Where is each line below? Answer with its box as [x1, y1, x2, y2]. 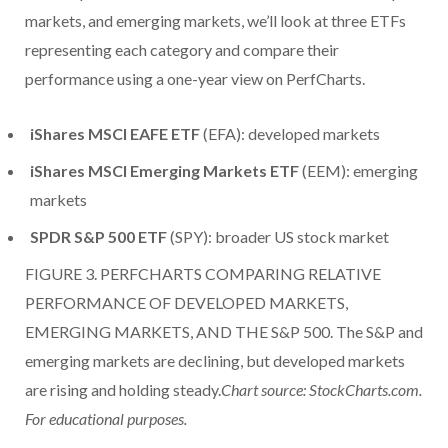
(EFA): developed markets [200, 123, 380, 143]
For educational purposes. [25, 408, 187, 428]
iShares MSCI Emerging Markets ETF [30, 160, 299, 180]
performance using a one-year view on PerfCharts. [25, 68, 365, 88]
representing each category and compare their [25, 39, 339, 59]
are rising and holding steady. [25, 379, 221, 399]
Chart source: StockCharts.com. [221, 379, 422, 399]
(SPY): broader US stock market [167, 226, 389, 246]
